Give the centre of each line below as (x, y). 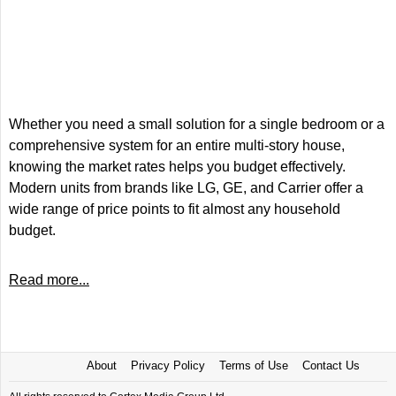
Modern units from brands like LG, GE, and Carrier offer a (186, 188)
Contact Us (331, 366)
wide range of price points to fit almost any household (175, 209)
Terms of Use (253, 366)
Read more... (49, 280)
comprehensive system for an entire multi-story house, (177, 145)
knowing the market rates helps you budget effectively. (177, 167)
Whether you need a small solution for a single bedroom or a (197, 124)
